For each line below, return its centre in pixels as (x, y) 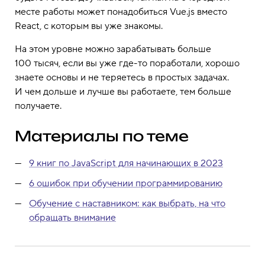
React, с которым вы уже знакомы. (89, 26)
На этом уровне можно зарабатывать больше (113, 49)
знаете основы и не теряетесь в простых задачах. (122, 77)
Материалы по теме (102, 136)
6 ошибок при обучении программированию (126, 184)
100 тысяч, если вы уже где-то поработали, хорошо (127, 63)
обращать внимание (72, 218)
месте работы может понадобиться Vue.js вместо (121, 12)
